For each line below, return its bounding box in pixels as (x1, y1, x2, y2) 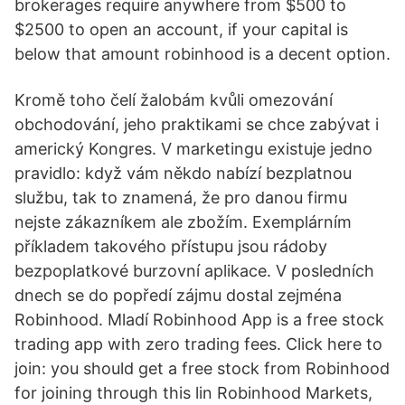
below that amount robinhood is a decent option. (14, 44, 391, 63)
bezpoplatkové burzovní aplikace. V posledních (14, 261, 374, 280)
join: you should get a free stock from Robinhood (14, 359, 390, 378)
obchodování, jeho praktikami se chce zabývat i (14, 115, 379, 134)
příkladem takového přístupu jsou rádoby (14, 237, 327, 256)
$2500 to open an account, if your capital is (14, 20, 348, 39)
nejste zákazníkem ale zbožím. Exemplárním (14, 212, 352, 231)
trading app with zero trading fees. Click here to (14, 334, 382, 353)
